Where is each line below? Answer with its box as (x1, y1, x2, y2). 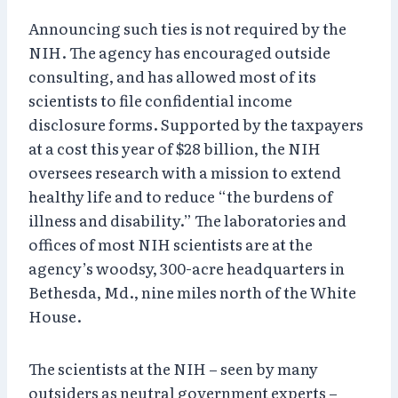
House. (28, 304, 82, 327)
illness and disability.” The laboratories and (28, 208, 346, 231)
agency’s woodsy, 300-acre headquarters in (28, 256, 345, 279)
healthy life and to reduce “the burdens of (28, 184, 333, 207)
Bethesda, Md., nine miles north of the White (28, 280, 356, 303)
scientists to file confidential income (28, 88, 292, 111)
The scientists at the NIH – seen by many (28, 356, 318, 379)
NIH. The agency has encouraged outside (28, 40, 330, 63)
